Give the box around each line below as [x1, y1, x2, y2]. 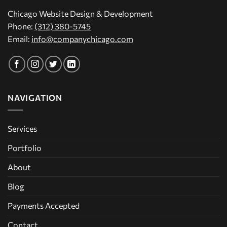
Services [8, 123, 37, 133]
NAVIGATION [8, 92, 62, 102]
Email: [8, 34, 31, 44]
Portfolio [8, 142, 42, 153]
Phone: [8, 21, 34, 31]
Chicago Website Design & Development [8, 9, 153, 19]
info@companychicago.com [31, 34, 133, 44]
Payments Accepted [8, 200, 80, 210]
